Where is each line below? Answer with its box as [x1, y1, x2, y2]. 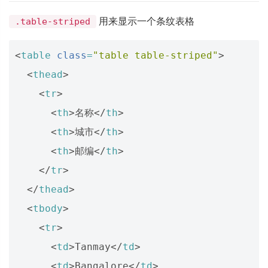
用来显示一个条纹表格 [96, 14, 195, 28]
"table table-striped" [93, 50, 218, 62]
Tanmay [75, 241, 111, 253]
